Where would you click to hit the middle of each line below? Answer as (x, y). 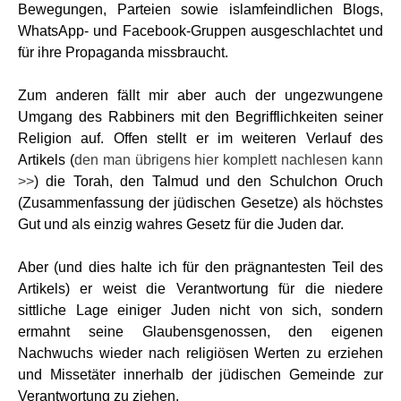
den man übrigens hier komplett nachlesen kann (229, 160)
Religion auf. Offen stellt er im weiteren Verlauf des (200, 138)
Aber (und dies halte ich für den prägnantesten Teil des (200, 267)
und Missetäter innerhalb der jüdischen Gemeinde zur (200, 375)
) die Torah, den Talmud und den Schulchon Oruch (209, 181)
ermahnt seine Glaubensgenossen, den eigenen (200, 332)
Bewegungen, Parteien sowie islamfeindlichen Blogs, (200, 9)
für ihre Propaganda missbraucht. (123, 52)
